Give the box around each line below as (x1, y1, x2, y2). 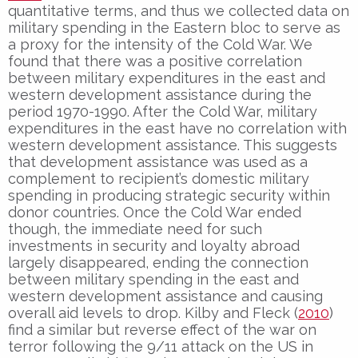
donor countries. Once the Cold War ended (8, 203, 301, 221)
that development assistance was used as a (8, 153, 308, 170)
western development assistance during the (8, 86, 312, 103)
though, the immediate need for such (8, 220, 262, 237)
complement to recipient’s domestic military (8, 169, 309, 187)
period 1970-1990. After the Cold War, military (8, 102, 317, 120)
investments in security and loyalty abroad (8, 237, 300, 254)
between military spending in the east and (8, 270, 299, 288)
